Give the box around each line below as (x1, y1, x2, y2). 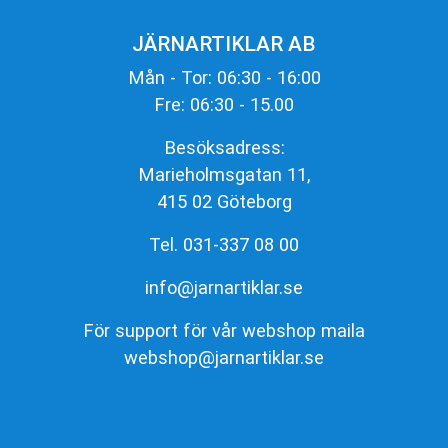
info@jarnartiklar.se (145, 276, 303, 298)
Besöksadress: (163, 136, 285, 158)
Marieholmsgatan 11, (137, 163, 311, 185)
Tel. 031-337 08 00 (149, 233, 299, 255)
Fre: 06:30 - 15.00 (154, 93, 294, 115)
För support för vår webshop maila (83, 319, 365, 341)
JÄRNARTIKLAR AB (132, 31, 316, 56)
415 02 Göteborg (156, 190, 292, 212)
